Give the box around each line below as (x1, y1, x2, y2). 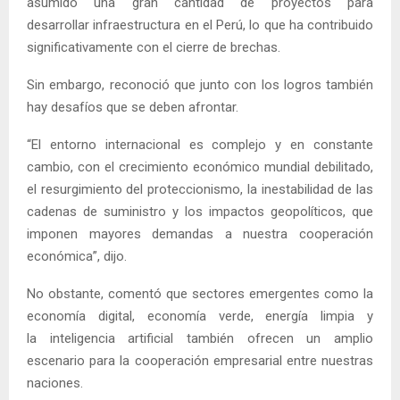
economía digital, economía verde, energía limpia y (27, 307, 373, 324)
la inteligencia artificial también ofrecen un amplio (27, 329, 373, 346)
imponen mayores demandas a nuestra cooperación (27, 225, 373, 242)
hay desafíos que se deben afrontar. (27, 98, 238, 115)
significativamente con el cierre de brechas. (27, 38, 280, 55)
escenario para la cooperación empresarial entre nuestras (27, 352, 373, 369)
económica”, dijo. (27, 247, 127, 264)
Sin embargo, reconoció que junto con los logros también (27, 76, 373, 93)
